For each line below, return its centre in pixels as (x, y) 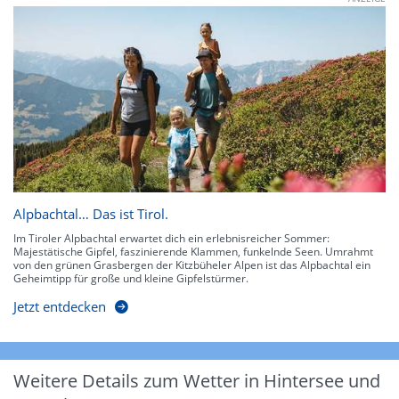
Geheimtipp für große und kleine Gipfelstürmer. (131, 278)
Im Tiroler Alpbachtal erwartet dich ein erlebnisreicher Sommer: (171, 238)
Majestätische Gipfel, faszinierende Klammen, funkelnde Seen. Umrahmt (193, 251)
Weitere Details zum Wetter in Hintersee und (197, 380)
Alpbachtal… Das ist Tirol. (91, 213)
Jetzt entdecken (60, 306)
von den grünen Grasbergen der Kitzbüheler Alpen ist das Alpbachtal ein (192, 265)
